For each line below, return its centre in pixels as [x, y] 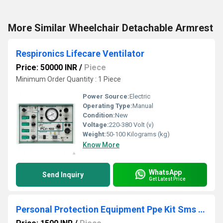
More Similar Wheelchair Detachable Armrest [111, 28]
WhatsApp [165, 172]
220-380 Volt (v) [131, 125]
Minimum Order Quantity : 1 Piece [68, 79]
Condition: [99, 115]
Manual [143, 106]
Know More [101, 145]
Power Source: [106, 96]
